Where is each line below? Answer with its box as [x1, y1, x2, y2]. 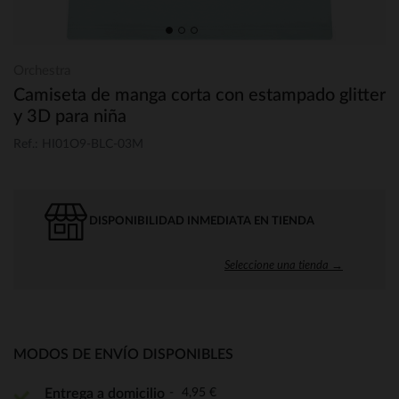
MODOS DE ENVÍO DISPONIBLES [13, 346, 233, 362]
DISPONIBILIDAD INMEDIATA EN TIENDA [89, 215, 314, 227]
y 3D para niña [13, 108, 126, 126]
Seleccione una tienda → [224, 256, 343, 272]
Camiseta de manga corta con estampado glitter [13, 86, 386, 104]
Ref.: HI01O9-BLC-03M [13, 137, 143, 151]
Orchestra [13, 64, 70, 77]
